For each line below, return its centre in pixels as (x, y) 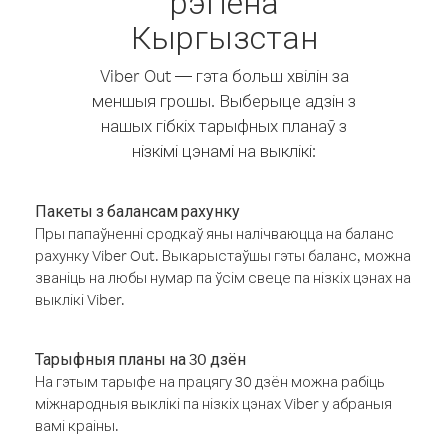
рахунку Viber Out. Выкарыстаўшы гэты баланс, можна (223, 255)
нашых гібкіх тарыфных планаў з (224, 125)
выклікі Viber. (80, 299)
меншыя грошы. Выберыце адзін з (224, 100)
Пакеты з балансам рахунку (137, 211)
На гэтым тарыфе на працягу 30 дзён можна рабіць (210, 381)
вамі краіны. (77, 425)
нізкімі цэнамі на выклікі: (224, 150)
